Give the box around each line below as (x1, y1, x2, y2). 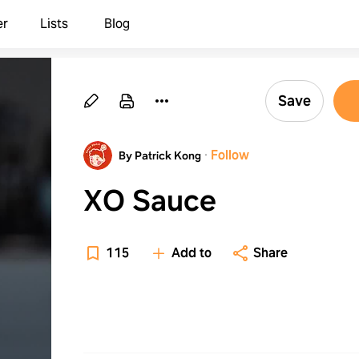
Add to (171, 244, 212, 261)
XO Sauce (83, 181, 216, 220)
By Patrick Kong (119, 148, 201, 163)
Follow (211, 147, 249, 163)
